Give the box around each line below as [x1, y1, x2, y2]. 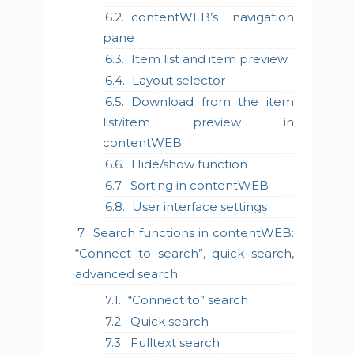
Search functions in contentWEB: [93, 224, 295, 240]
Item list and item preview [130, 51, 288, 66]
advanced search [75, 265, 179, 281]
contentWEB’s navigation [130, 9, 295, 24]
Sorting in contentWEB [130, 177, 269, 193]
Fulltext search [130, 334, 220, 350]
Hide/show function [130, 156, 247, 171]
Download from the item [130, 93, 295, 109]
